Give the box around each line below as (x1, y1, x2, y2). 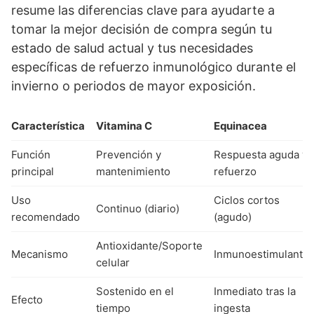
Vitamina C (96, 119, 152, 133)
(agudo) (214, 210, 252, 224)
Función (11, 148, 50, 162)
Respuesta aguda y (214, 148, 308, 162)
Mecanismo (11, 247, 68, 261)
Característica (11, 119, 85, 133)
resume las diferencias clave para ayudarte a (11, 3, 275, 18)
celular (96, 256, 130, 270)
